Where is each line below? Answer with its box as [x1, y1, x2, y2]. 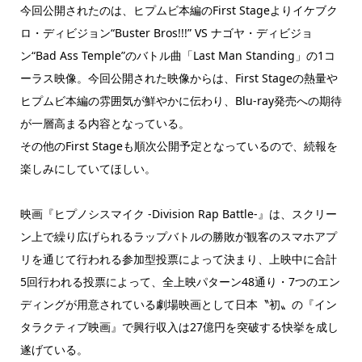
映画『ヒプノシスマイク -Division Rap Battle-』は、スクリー [19, 206, 337, 222]
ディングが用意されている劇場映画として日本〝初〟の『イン [19, 297, 337, 313]
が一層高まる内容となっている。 [19, 116, 190, 132]
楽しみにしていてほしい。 [19, 161, 156, 177]
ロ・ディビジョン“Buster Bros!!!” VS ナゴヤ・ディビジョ [19, 25, 313, 41]
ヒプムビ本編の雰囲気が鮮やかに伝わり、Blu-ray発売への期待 [19, 93, 342, 109]
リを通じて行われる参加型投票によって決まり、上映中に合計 [19, 251, 337, 267]
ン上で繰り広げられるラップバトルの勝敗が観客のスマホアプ [19, 229, 337, 245]
